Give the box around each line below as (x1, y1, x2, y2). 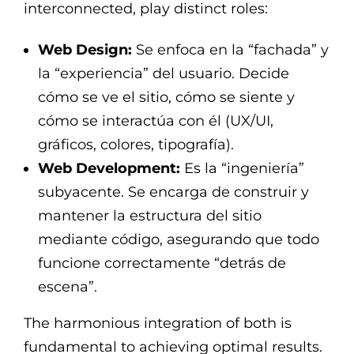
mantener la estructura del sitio (38, 206, 262, 224)
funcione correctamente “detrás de (38, 254, 287, 272)
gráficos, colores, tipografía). (38, 135, 235, 153)
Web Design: (38, 40, 133, 58)
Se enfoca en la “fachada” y (132, 40, 330, 58)
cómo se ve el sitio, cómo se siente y (38, 88, 296, 106)
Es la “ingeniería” (180, 159, 305, 177)
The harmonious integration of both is (24, 314, 292, 332)
